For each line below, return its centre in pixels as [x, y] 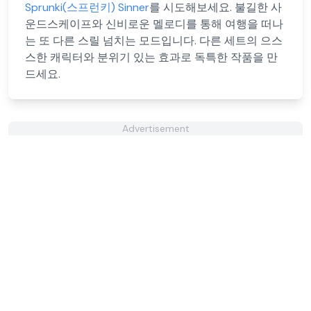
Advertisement [155, 128]
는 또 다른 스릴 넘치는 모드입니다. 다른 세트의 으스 [154, 41]
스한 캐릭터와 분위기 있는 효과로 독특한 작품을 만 [151, 57]
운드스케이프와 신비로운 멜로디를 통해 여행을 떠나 [154, 24]
